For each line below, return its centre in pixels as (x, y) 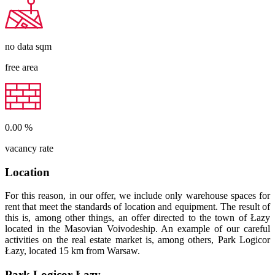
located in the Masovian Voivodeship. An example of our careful (137, 229)
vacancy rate (29, 149)
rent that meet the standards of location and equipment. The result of (137, 207)
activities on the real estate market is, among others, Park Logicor (137, 240)
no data (20, 47)
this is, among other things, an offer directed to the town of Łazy (137, 218)
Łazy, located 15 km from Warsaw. (72, 251)
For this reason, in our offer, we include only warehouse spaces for (137, 196)
